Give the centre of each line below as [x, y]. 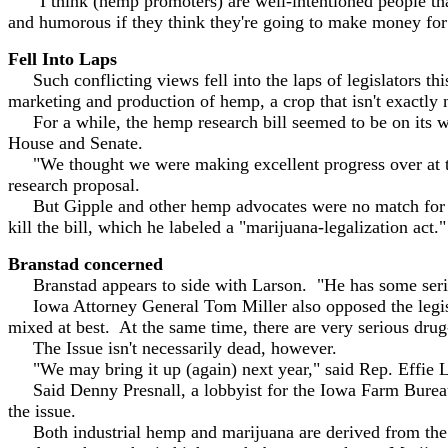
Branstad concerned [85, 264]
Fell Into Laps [62, 59]
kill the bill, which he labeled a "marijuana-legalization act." [227, 227]
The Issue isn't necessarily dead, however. [172, 348]
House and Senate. [75, 143]
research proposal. [74, 185]
